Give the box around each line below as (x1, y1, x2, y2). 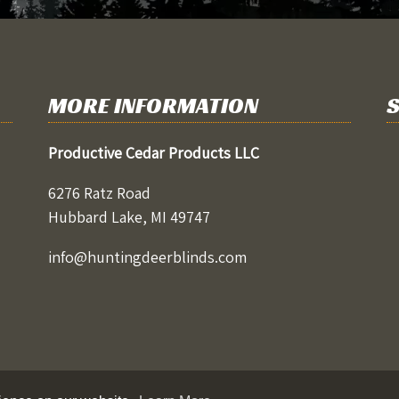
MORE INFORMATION (48, 92, 258, 120)
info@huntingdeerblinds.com (48, 247, 247, 268)
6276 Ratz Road (48, 183, 151, 204)
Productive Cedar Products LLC (48, 142, 259, 164)
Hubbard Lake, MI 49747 (48, 207, 210, 228)
